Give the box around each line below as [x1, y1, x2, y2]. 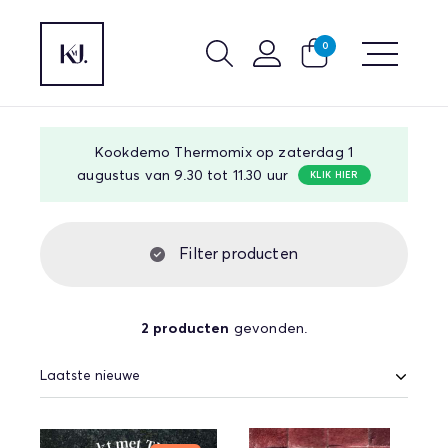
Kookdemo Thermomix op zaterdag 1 [94, 146, 354, 160]
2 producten [140, 322, 230, 336]
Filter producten [175, 246, 298, 262]
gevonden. [229, 322, 308, 336]
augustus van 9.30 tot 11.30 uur [77, 169, 289, 183]
